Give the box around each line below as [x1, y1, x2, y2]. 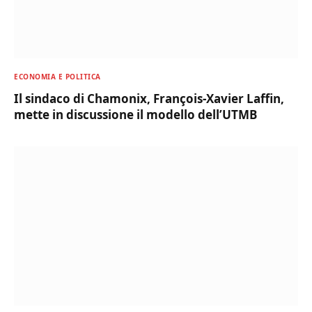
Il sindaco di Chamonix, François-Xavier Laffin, [14, 90, 284, 107]
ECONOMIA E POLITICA [14, 71, 101, 81]
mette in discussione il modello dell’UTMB [14, 106, 257, 123]
